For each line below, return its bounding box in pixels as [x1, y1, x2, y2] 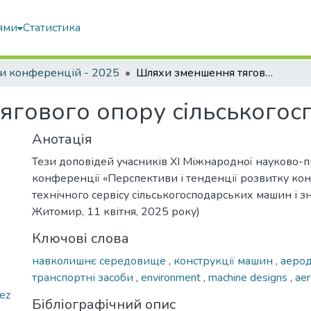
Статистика [23, 20, 81, 35]
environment [141, 270, 203, 285]
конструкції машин [174, 253, 276, 269]
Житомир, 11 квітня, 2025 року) [32, 204, 200, 219]
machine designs [208, 270, 290, 285]
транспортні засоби [32, 270, 136, 285]
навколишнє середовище [32, 253, 169, 269]
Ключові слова [32, 229, 129, 248]
